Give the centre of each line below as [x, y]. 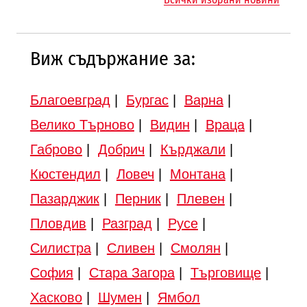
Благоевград [70, 100]
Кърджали [193, 149]
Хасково [56, 297]
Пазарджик [64, 198]
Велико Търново [82, 124]
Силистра [60, 248]
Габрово [56, 149]
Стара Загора [132, 272]
